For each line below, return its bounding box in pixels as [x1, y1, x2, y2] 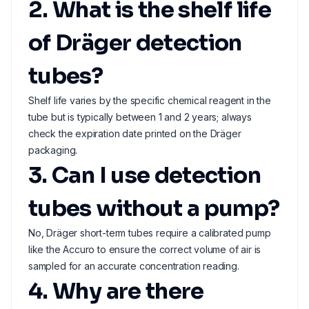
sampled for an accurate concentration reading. [28, 260, 239, 272]
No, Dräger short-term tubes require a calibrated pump [28, 227, 271, 239]
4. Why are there [28, 277, 204, 305]
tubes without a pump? [28, 195, 280, 222]
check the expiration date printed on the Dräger [28, 128, 241, 139]
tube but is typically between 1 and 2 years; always [28, 111, 252, 123]
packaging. [28, 144, 78, 156]
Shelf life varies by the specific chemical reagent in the [28, 94, 271, 106]
